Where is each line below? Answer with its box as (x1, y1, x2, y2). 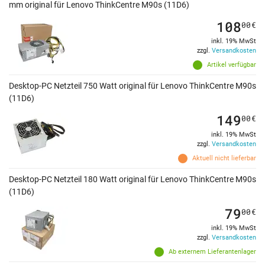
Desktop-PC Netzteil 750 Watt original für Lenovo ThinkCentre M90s (9, 81, 256, 91)
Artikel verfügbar (207, 61, 256, 69)
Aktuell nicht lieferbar (192, 154, 256, 163)
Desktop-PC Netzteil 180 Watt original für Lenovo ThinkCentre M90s (9, 174, 256, 185)
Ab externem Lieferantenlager (169, 248, 256, 256)
